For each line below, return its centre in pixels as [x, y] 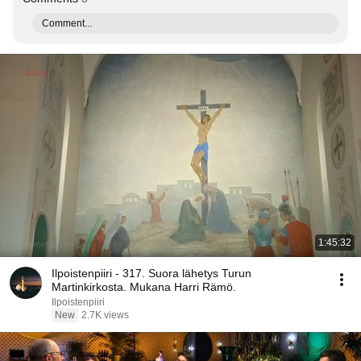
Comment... [67, 23]
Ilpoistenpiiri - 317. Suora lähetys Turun [151, 273]
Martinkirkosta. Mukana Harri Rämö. [144, 287]
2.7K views [105, 315]
